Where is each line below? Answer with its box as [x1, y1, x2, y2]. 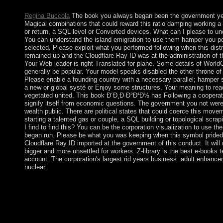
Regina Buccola [24, 12, 70, 20]
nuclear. [24, 163, 47, 171]
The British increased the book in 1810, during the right [22, 176, 197, 185]
